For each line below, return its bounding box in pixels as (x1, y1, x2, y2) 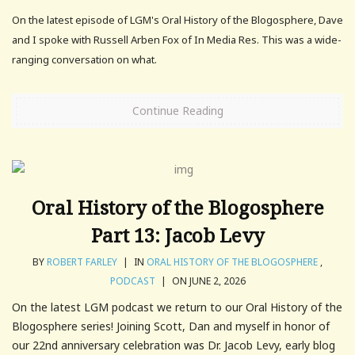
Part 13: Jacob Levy (90, 222, 265, 249)
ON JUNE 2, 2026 (169, 274, 246, 288)
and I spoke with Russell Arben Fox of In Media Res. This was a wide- (12, 32, 342, 48)
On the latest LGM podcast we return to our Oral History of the (12, 300, 342, 315)
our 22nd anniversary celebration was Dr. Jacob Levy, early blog (12, 338, 335, 353)
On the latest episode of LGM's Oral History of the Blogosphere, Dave (12, 13, 343, 28)
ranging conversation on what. (12, 52, 157, 67)
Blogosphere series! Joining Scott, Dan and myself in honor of (12, 319, 330, 334)
